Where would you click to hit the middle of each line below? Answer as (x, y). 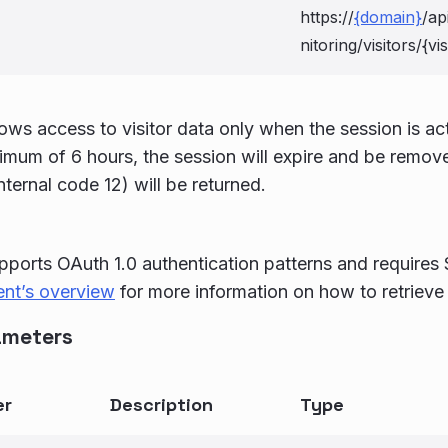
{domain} (388, 17)
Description (161, 404)
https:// (327, 17)
